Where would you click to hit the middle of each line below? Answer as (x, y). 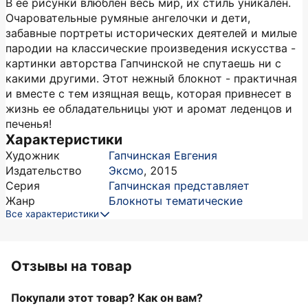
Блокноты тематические (176, 201)
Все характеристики (52, 214)
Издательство (44, 170)
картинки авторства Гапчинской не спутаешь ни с (143, 63)
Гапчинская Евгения (163, 155)
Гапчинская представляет (179, 186)
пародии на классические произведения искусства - (151, 48)
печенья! (29, 124)
